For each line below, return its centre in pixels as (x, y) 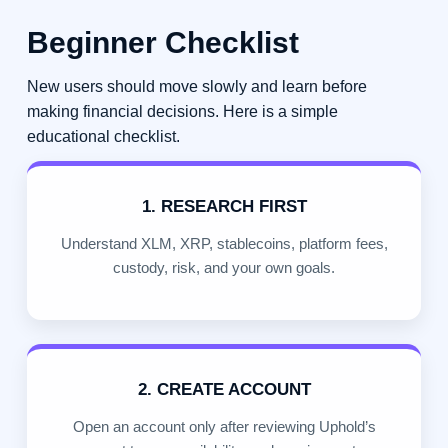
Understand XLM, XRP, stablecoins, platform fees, (224, 244)
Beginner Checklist (162, 42)
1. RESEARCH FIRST (224, 207)
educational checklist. (103, 137)
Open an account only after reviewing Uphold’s (224, 427)
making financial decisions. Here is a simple (182, 112)
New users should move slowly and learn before (196, 87)
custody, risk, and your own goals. (224, 268)
